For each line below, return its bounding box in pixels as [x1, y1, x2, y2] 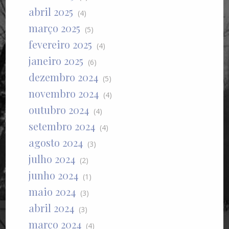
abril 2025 [29, 4, 74, 18]
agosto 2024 [29, 135, 83, 149]
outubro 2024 [29, 102, 89, 117]
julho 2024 [29, 151, 76, 166]
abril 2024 [29, 200, 75, 215]
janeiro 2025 [29, 53, 84, 67]
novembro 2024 [29, 86, 99, 100]
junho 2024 [29, 168, 79, 182]
